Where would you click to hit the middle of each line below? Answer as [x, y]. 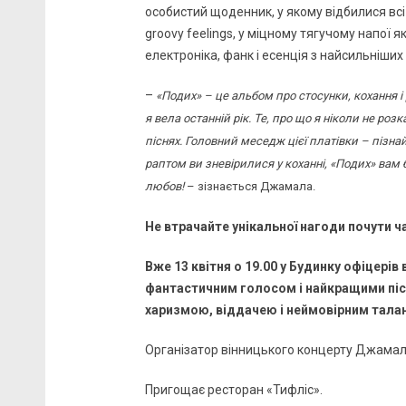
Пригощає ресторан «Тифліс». [235, 390]
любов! [164, 187]
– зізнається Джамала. [250, 187]
